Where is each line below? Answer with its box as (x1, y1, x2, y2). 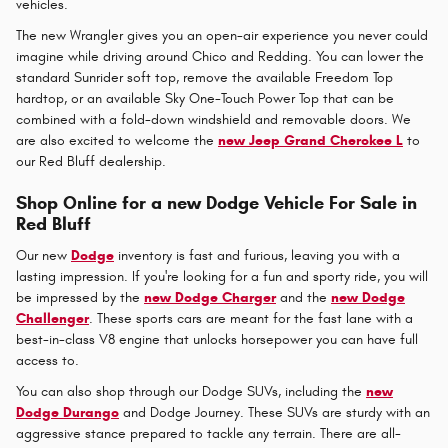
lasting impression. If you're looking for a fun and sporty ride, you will (16, 268, 428, 286)
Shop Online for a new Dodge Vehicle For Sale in (16, 191, 417, 214)
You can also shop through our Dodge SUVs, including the (16, 383, 366, 401)
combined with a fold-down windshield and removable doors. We (16, 110, 411, 128)
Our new (16, 247, 71, 265)
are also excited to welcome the (16, 131, 218, 149)
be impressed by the (16, 289, 144, 307)
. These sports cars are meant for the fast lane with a (89, 310, 413, 328)
